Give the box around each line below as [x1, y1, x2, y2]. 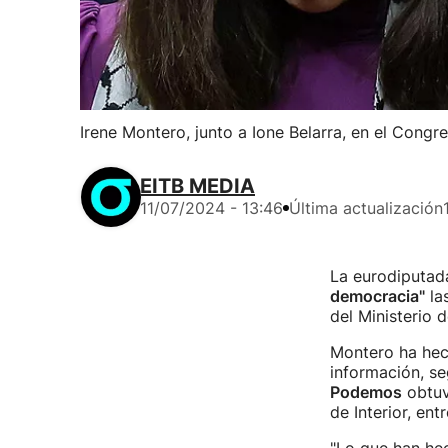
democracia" [329, 286, 425, 306]
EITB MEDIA [140, 174, 255, 198]
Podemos [329, 382, 402, 402]
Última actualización [289, 198, 443, 218]
